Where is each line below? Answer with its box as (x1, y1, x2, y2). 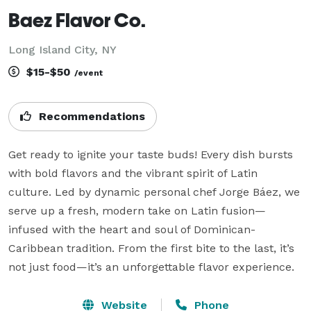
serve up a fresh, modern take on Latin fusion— (8, 203, 266, 217)
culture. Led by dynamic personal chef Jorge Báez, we (8, 185, 300, 199)
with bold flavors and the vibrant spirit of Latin (8, 166, 258, 180)
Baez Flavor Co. (8, 8, 146, 31)
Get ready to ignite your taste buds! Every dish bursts (8, 147, 293, 161)
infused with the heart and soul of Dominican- (8, 222, 255, 236)
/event (74, 67, 103, 78)
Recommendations (35, 109, 145, 123)
